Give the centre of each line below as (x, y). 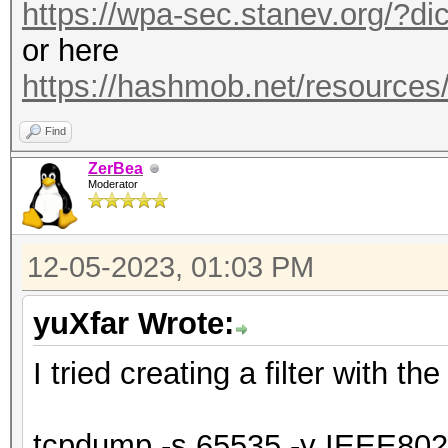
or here (70, 50)
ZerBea (115, 168)
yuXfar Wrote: (133, 323)
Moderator (113, 184)
